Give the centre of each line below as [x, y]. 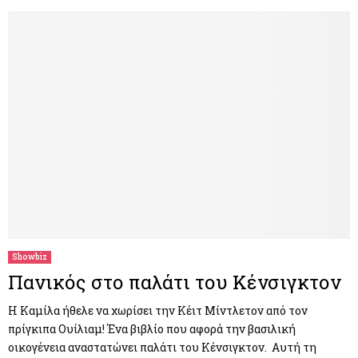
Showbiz [30, 257]
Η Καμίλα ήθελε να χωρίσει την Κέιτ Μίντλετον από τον [158, 311]
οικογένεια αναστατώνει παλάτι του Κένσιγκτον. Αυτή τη [162, 348]
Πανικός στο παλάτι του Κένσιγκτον [175, 282]
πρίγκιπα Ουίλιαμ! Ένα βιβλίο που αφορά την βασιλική [152, 329]
